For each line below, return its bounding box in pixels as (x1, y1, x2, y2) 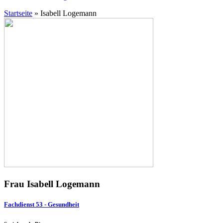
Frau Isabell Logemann (4, 178, 100, 189)
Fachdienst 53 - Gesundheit (4, 200, 79, 208)
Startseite (4, 9, 32, 17)
